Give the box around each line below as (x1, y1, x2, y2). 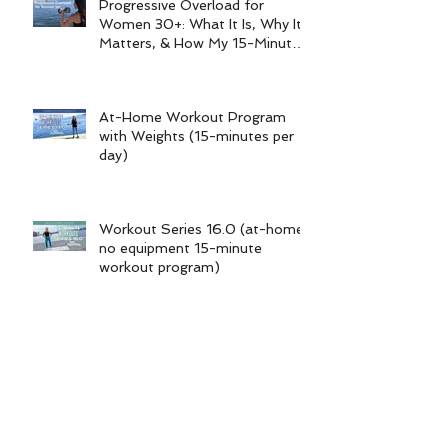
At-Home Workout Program (99, 108, 286, 125)
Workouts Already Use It (99, 53, 260, 70)
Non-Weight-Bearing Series (99, 351, 282, 368)
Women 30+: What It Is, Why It (99, 15, 302, 32)
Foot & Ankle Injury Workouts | (99, 332, 300, 349)
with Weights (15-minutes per (99, 127, 294, 144)
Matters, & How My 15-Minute (99, 34, 300, 51)
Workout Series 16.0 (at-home (99, 220, 304, 237)
